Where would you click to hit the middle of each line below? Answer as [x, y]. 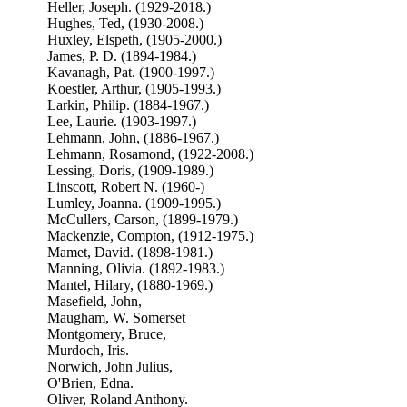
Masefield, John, [94, 301]
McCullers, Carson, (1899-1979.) [142, 219]
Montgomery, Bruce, [106, 334]
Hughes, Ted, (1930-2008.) [125, 23]
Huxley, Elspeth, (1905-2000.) [134, 40]
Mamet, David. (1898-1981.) [129, 252]
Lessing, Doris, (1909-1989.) [130, 170]
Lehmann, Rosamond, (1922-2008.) [150, 154]
